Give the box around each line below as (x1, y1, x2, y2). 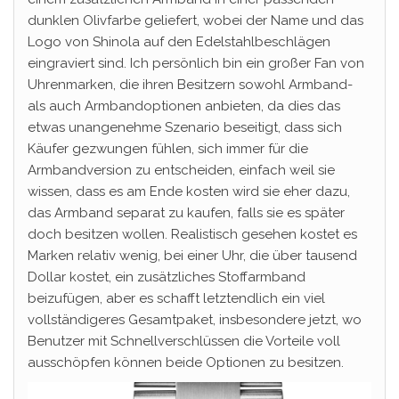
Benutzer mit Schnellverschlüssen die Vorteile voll (28, 333, 340, 350)
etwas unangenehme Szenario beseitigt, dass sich (28, 119, 342, 136)
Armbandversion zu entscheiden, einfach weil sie (28, 162, 335, 179)
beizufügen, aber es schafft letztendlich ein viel (28, 290, 325, 307)
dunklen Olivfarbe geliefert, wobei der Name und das (28, 12, 363, 29)
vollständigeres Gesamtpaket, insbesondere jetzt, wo (28, 312, 362, 329)
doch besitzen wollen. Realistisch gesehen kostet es (28, 226, 357, 243)
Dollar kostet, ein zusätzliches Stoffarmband (28, 269, 305, 286)
